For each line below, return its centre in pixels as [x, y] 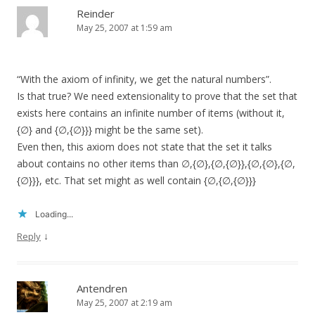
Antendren [102, 289]
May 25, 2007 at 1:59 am [124, 28]
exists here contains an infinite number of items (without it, [151, 113]
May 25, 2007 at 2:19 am [124, 303]
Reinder [96, 14]
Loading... [54, 214]
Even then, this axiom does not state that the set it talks [144, 147]
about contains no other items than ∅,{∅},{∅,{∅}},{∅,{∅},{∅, [156, 164]
